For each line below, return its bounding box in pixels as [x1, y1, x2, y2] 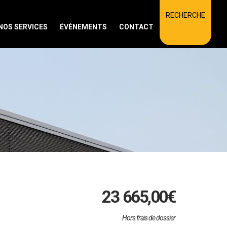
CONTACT [119, 23, 154, 31]
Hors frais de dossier [122, 214, 175, 222]
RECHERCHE [166, 11, 205, 19]
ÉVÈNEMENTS [60, 23, 107, 31]
